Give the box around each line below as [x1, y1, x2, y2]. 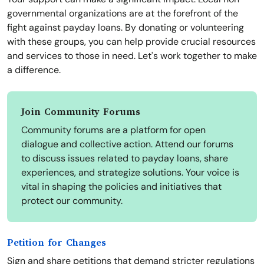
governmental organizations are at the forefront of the [7, 7, 238, 20]
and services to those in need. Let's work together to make [7, 49, 257, 62]
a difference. [7, 64, 61, 77]
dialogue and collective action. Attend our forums [21, 138, 233, 151]
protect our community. [21, 194, 123, 207]
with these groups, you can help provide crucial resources [7, 35, 256, 48]
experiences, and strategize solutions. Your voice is [21, 166, 239, 179]
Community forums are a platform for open [21, 124, 206, 137]
